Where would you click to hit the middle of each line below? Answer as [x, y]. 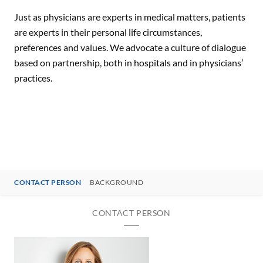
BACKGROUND [117, 182]
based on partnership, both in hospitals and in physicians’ [129, 63]
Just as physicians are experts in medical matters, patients [130, 17]
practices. [33, 78]
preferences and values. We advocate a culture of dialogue [130, 47]
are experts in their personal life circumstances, [108, 32]
